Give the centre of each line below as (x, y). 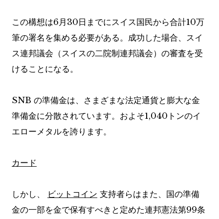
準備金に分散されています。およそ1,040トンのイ (106, 116)
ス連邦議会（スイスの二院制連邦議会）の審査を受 (107, 54)
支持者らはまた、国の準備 (148, 195)
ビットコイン (72, 195)
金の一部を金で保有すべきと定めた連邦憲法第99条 (109, 210)
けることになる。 (45, 69)
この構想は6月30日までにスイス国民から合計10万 (108, 22)
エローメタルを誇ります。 (62, 132)
